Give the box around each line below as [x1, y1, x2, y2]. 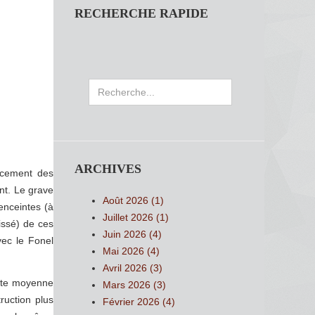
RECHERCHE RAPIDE [75, 6, 208, 20]
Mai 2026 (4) [103, 245, 160, 257]
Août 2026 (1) [103, 194, 164, 206]
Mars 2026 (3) [103, 278, 166, 290]
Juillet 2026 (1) [103, 211, 169, 223]
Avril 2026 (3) [103, 262, 162, 274]
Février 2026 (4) [103, 295, 175, 307]
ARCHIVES [75, 161, 141, 176]
